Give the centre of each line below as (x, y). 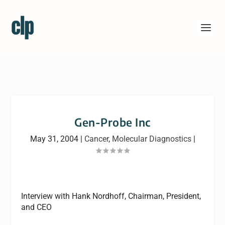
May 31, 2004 (54, 139)
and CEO (37, 207)
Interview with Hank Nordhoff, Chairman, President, (111, 196)
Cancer (96, 139)
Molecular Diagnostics (151, 139)
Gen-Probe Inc (113, 122)
